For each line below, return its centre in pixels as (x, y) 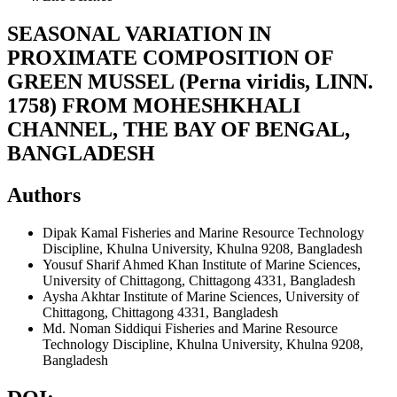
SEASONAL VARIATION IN (139, 33)
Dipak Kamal (82, 232)
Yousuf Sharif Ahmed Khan (122, 264)
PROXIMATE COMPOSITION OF (170, 57)
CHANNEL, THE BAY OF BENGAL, (179, 129)
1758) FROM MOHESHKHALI (154, 105)
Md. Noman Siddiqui (104, 328)
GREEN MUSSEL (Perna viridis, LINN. (190, 81)
